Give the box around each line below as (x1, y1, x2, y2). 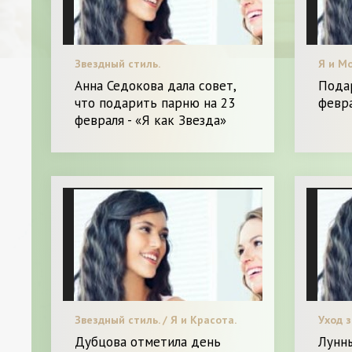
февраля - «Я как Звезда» (75, 111, 226, 129)
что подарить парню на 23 (75, 93, 235, 112)
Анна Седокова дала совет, (75, 76, 236, 94)
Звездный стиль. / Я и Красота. (75, 313, 236, 328)
